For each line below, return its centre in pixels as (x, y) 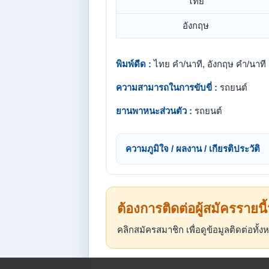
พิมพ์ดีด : (134, 64)
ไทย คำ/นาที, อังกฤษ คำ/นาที (209, 64)
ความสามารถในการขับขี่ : (167, 87)
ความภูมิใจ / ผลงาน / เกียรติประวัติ (193, 149)
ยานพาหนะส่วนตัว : (154, 111)
